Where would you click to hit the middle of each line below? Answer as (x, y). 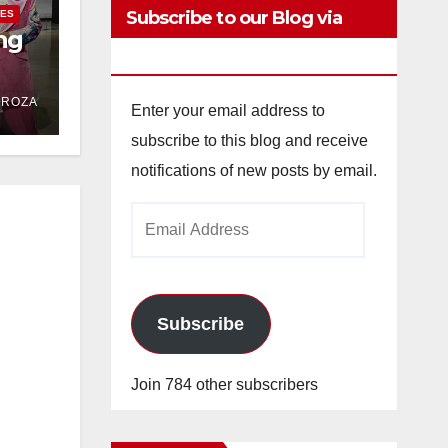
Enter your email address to (227, 110)
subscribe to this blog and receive (249, 140)
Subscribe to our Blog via (234, 18)
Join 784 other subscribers (224, 384)
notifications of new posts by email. (253, 170)
